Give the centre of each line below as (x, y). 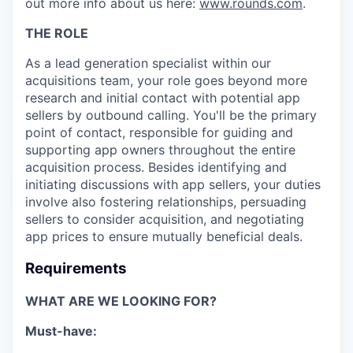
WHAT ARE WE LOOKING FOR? (121, 301)
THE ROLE (57, 33)
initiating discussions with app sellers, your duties (173, 185)
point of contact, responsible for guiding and (159, 133)
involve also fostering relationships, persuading (166, 202)
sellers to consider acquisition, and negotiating (165, 219)
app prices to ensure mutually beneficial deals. (164, 237)
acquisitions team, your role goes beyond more (166, 81)
